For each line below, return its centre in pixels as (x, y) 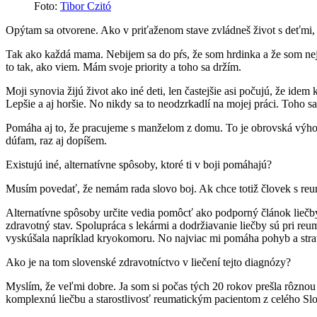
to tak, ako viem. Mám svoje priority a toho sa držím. (123, 67)
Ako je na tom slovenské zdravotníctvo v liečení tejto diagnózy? (148, 263)
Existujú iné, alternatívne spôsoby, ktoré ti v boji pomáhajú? (139, 165)
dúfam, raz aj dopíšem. (56, 141)
